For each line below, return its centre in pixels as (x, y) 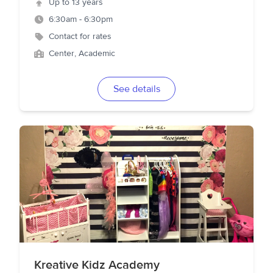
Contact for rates (80, 37)
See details (136, 89)
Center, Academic (82, 54)
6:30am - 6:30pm (81, 19)
